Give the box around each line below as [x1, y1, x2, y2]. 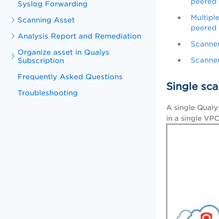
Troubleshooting [18, 88, 78, 97]
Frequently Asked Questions [18, 72, 123, 81]
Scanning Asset [18, 16, 75, 24]
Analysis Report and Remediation [18, 32, 142, 40]
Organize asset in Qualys [18, 48, 110, 56]
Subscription [18, 56, 65, 65]
